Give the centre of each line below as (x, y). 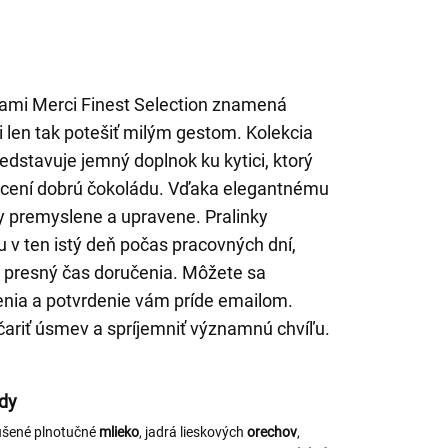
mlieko (119, 431)
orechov (272, 431)
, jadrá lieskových (193, 431)
